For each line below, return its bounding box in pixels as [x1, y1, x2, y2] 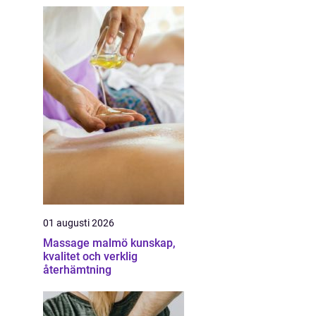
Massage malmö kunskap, [43, 236, 130, 250]
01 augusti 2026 [43, 217, 114, 229]
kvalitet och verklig [43, 250, 138, 263]
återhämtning [43, 263, 111, 276]
